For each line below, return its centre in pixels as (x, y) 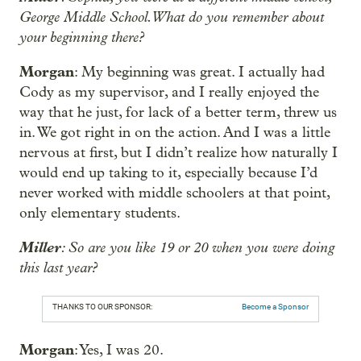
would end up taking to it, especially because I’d (168, 173)
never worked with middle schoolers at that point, (174, 193)
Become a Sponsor (275, 307)
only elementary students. (100, 213)
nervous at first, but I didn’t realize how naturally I (178, 153)
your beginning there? (82, 37)
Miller (40, 247)
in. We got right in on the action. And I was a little (175, 133)
